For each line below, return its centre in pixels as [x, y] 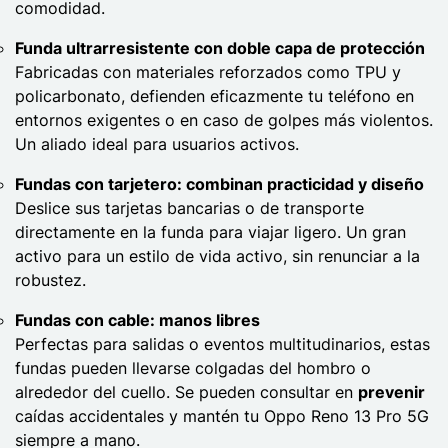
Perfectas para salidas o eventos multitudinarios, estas [222, 343]
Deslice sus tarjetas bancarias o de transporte [189, 207]
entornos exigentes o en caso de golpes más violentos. [224, 119]
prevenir [391, 391]
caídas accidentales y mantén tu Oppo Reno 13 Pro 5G [222, 415]
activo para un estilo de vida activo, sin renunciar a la [217, 255]
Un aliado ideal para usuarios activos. [157, 143]
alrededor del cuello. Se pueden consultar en [186, 391]
